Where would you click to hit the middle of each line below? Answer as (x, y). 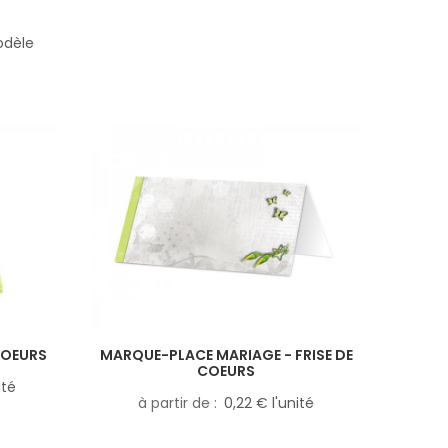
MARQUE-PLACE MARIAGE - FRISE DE (226, 354)
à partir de (176, 402)
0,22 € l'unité (269, 402)
